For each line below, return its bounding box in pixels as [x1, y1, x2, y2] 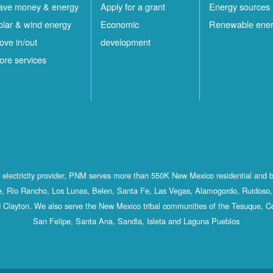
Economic [100, 18, 139, 31]
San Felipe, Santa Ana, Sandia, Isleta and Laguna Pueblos [33, 215, 240, 227]
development [100, 35, 151, 49]
